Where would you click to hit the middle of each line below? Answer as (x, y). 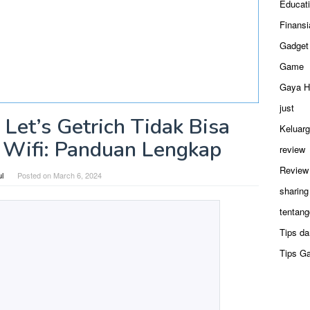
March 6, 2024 (77, 175)
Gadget (294, 45)
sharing (294, 191)
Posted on (35, 175)
